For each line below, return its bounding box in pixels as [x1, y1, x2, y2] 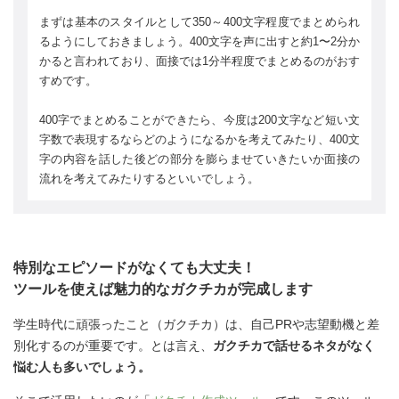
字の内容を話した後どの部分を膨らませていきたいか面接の [39, 151, 360, 166]
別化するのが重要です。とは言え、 [13, 338, 213, 353]
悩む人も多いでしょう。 [13, 359, 151, 374]
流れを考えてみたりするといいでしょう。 [39, 171, 259, 185]
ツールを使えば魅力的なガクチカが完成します [13, 280, 313, 297]
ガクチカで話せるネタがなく [213, 338, 375, 353]
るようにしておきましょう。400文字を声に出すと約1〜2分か [39, 34, 360, 48]
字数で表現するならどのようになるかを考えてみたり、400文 [39, 132, 360, 146]
